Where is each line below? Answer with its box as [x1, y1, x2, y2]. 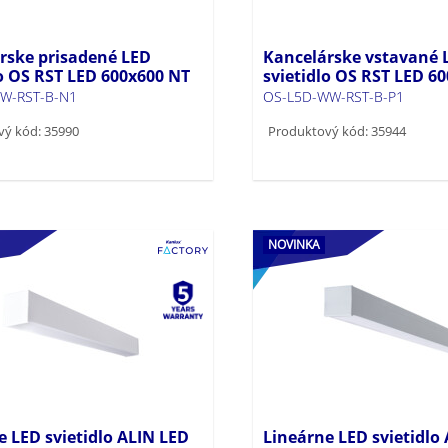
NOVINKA [267, 235, 320, 253]
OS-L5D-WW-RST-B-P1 [262, 86, 404, 106]
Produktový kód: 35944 [267, 121, 406, 140]
